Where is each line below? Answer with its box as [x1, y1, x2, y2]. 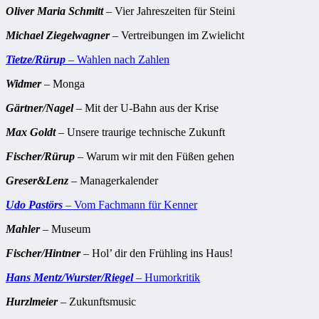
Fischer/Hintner [6, 247, 80, 260]
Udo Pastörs [6, 199, 63, 211]
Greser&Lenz [6, 174, 68, 187]
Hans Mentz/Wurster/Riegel [6, 271, 133, 284]
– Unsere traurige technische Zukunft [56, 126, 225, 139]
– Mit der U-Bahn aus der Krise [73, 102, 219, 115]
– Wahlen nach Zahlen [66, 53, 169, 66]
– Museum [40, 223, 90, 236]
